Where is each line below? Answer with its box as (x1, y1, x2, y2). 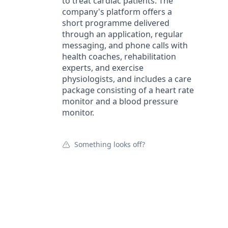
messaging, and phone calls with (62, 40, 188, 51)
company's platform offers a (62, 6, 172, 17)
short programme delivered (62, 17, 169, 28)
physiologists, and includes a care (62, 73, 191, 84)
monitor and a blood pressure (62, 96, 178, 107)
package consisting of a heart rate (62, 84, 194, 96)
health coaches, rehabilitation (62, 51, 176, 62)
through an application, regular (62, 28, 183, 40)
